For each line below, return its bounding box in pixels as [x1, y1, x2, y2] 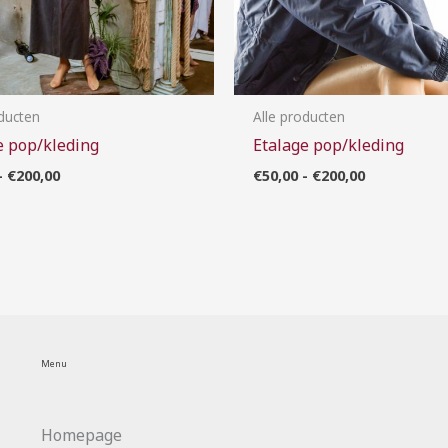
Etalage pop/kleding [253, 133, 405, 156]
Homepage [40, 423, 122, 446]
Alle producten [253, 106, 346, 126]
